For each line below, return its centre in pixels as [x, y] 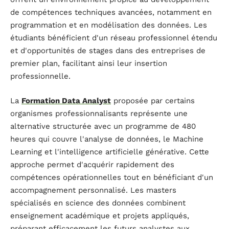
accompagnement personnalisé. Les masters [93, 190]
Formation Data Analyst [66, 100]
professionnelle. [40, 76]
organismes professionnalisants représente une [99, 113]
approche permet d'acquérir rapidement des [92, 164]
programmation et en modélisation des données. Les [109, 25]
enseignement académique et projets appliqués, [100, 215]
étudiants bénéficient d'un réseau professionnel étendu [114, 38]
